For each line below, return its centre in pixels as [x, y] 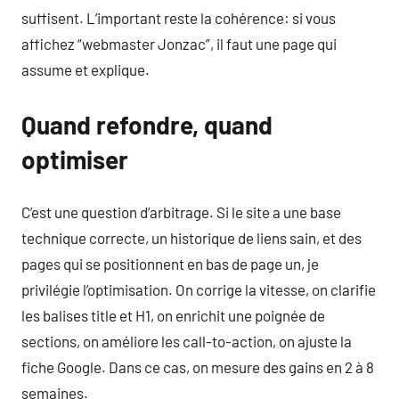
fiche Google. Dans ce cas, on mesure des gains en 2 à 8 [198, 367]
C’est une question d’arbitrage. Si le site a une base [181, 212]
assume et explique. [85, 69]
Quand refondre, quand [147, 124]
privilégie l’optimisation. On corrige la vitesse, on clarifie [199, 289]
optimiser [75, 159]
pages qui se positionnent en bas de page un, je [170, 264]
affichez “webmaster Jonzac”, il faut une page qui [179, 43]
